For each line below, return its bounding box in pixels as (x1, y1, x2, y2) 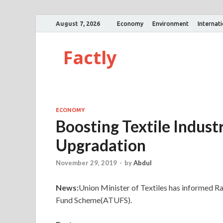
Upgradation (56, 135, 146, 155)
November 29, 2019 (56, 159, 117, 167)
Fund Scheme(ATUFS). (56, 195, 132, 205)
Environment (152, 20, 189, 27)
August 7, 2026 (56, 20, 100, 27)
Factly (63, 45, 116, 70)
